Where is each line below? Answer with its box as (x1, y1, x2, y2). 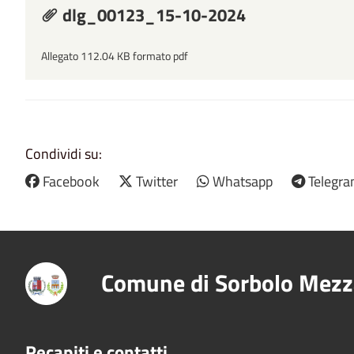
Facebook (43, 171, 100, 193)
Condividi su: (25, 143, 102, 165)
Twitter (136, 171, 178, 193)
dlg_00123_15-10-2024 (58, 2, 246, 29)
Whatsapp (213, 171, 273, 193)
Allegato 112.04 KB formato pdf (41, 47, 188, 65)
